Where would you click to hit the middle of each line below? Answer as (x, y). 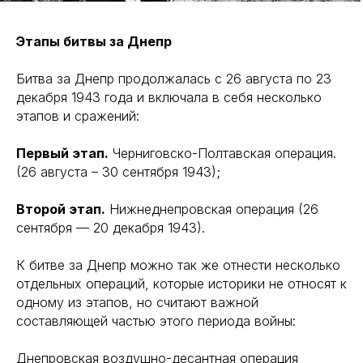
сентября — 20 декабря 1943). (111, 227)
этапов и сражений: (78, 115)
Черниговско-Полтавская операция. (222, 153)
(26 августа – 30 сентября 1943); (118, 171)
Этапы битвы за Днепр (94, 41)
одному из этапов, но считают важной (137, 302)
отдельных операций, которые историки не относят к (181, 283)
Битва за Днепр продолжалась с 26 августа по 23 (174, 78)
